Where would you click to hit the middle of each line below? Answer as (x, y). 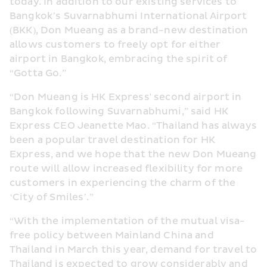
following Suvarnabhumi (118, 111)
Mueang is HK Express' (96, 97)
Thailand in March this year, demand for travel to (133, 250)
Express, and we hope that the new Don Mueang (133, 154)
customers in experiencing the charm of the (123, 183)
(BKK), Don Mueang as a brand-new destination (129, 30)
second (172, 97)
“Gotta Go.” (38, 73)
